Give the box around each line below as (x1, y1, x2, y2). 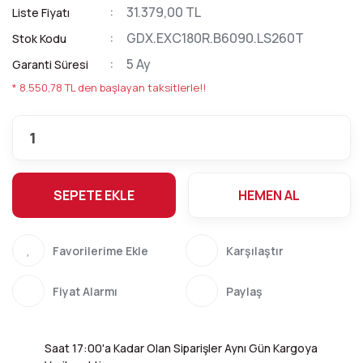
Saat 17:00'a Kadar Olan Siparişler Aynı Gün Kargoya (45, 340, 318, 356)
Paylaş (226, 283, 263, 299)
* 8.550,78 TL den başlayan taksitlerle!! (12, 80, 206, 95)
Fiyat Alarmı (53, 283, 117, 299)
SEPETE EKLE (53, 186, 135, 204)
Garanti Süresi (12, 57, 88, 72)
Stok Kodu (12, 31, 66, 46)
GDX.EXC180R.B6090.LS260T (126, 29, 304, 47)
